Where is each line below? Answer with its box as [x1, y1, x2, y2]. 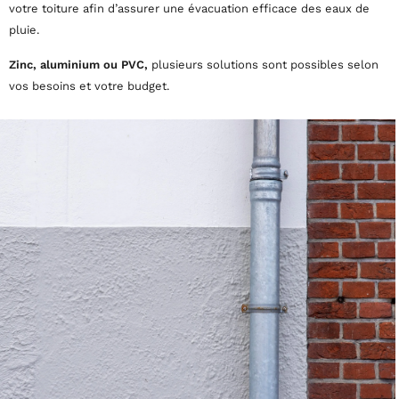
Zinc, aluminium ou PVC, [9, 58, 148, 71]
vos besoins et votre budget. [9, 79, 169, 93]
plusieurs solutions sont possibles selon [148, 58, 379, 71]
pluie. [9, 23, 39, 37]
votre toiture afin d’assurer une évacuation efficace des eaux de [9, 2, 370, 15]
